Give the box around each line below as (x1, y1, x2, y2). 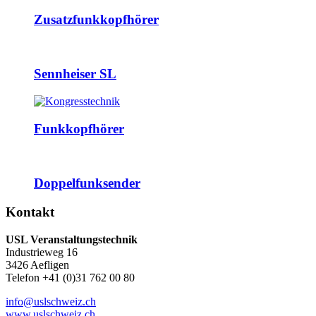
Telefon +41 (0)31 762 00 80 (6, 271, 135, 284)
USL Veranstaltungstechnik (6, 233, 138, 245)
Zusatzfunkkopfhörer (34, 11, 159, 27)
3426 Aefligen (6, 258, 69, 271)
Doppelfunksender (34, 176, 140, 191)
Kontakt (6, 204, 54, 219)
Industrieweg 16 (6, 245, 78, 258)
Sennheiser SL (34, 66, 116, 82)
